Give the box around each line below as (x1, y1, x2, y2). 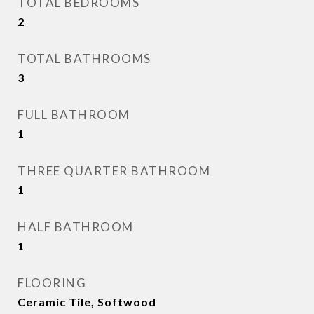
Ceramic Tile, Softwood (18, 295, 156, 308)
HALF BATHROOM (18, 219, 134, 234)
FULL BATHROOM (18, 107, 130, 122)
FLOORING (18, 275, 86, 290)
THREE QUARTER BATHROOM (18, 163, 210, 178)
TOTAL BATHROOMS (18, 51, 151, 66)
